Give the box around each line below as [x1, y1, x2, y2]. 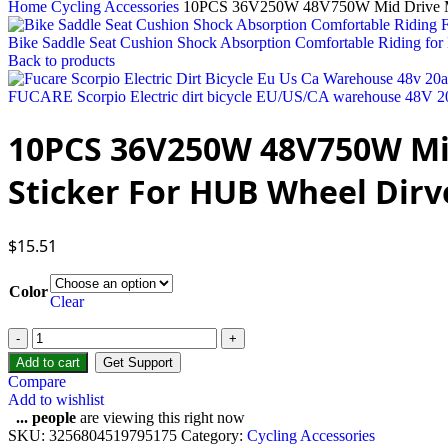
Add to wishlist [8, 390, 104, 408]
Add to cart [16, 354, 80, 370]
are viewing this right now [76, 408, 245, 426]
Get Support [103, 354, 173, 370]
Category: [181, 426, 243, 444]
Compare [8, 372, 66, 390]
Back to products [8, 52, 115, 69]
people [32, 408, 76, 426]
